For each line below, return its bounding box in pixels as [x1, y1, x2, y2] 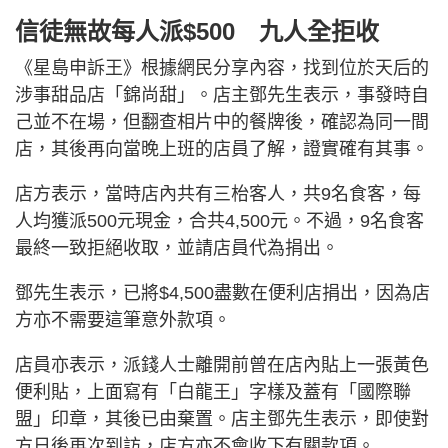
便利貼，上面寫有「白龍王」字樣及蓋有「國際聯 [15, 381, 411, 402]
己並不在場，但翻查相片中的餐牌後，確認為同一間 [15, 111, 429, 132]
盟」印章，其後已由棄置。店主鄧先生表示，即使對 [15, 408, 429, 429]
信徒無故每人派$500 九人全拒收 [15, 17, 379, 45]
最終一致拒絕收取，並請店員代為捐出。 [15, 237, 339, 258]
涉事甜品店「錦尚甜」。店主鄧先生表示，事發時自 [15, 84, 429, 105]
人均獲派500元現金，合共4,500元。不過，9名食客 [15, 210, 424, 231]
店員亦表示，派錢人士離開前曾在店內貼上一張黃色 [15, 354, 429, 375]
